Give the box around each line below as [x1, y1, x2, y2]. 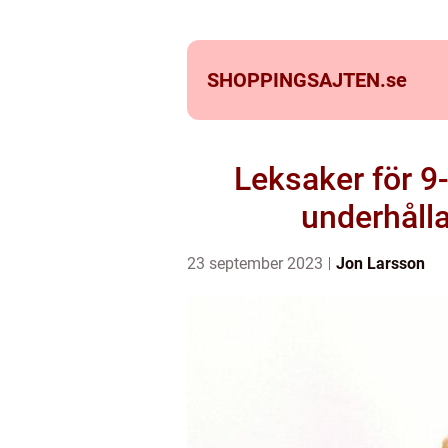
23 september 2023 [187, 254, 327, 273]
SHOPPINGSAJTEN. [207, 68, 386, 92]
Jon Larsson [336, 254, 425, 273]
